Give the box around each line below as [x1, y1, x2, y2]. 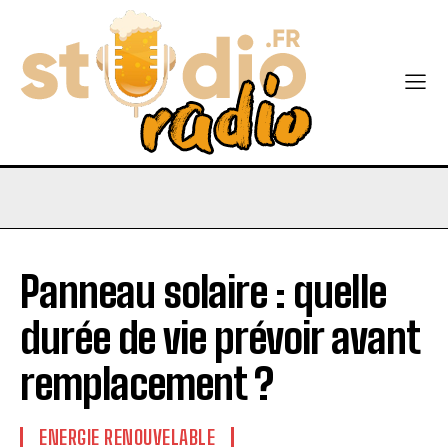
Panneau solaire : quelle [20, 267, 386, 317]
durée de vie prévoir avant [20, 313, 419, 363]
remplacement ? [20, 359, 273, 409]
